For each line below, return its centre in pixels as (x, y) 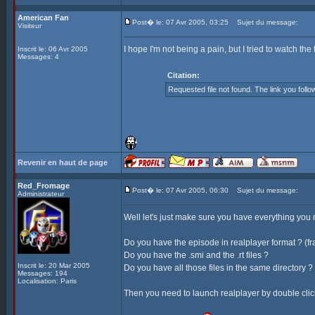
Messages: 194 (43, 273)
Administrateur (41, 194)
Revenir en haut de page (63, 162)
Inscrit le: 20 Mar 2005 (54, 265)
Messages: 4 (38, 57)
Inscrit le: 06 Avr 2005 (53, 49)
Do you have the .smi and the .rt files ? (196, 255)
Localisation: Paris (47, 281)
